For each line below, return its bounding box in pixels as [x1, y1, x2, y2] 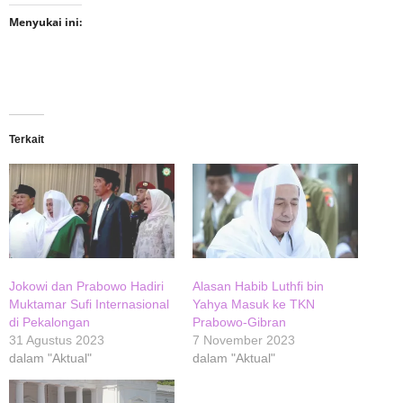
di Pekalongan [9, 315, 90, 330]
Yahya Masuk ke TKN [193, 297, 315, 312]
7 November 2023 [193, 333, 295, 348]
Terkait [9, 132, 44, 146]
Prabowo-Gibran [193, 315, 286, 330]
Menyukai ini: [9, 13, 82, 30]
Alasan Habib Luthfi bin [193, 279, 324, 294]
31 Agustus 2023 [9, 333, 104, 348]
